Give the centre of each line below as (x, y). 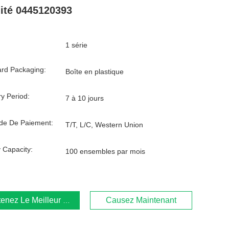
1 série (76, 45)
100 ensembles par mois (105, 151)
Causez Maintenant (141, 200)
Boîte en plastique (95, 72)
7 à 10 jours (85, 98)
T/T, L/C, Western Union (104, 125)
